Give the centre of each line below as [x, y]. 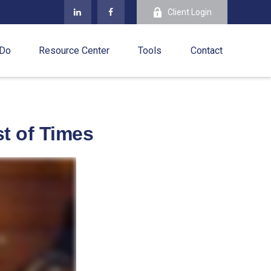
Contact [206, 51]
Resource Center [74, 51]
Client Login [189, 12]
